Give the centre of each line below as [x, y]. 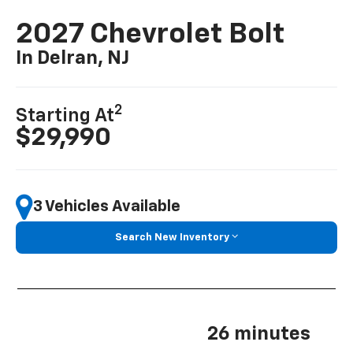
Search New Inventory [172, 237]
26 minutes [259, 334]
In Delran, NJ [73, 58]
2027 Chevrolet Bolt [150, 34]
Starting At [65, 115]
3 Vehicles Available [107, 207]
